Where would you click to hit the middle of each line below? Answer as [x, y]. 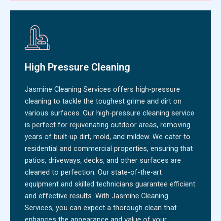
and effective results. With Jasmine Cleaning [96, 196]
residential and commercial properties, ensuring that [109, 148]
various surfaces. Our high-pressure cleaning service [110, 113]
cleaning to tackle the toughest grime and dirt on [103, 101]
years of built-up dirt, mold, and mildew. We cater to [108, 136]
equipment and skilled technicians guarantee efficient [110, 184]
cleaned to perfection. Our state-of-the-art [93, 172]
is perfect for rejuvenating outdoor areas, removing [108, 125]
